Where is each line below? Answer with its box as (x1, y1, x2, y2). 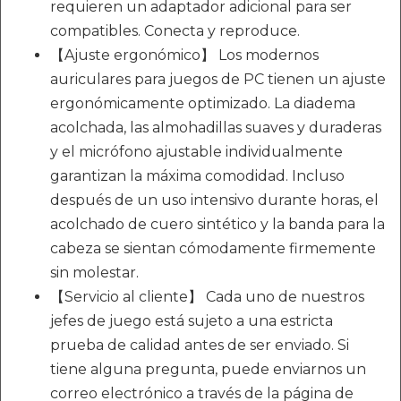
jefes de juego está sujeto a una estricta (50, 312, 333, 329)
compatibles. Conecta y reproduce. (50, 22, 300, 39)
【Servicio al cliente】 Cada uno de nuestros (50, 288, 364, 305)
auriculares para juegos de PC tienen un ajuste (50, 71, 386, 88)
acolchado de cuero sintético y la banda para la (50, 216, 385, 233)
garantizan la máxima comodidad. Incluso (50, 167, 345, 184)
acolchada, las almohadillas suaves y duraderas (50, 119, 381, 136)
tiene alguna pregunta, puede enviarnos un (50, 361, 366, 378)
